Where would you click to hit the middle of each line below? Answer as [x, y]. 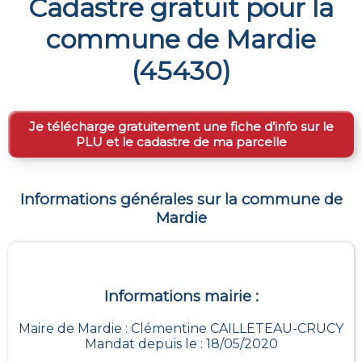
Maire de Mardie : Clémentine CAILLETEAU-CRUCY [181, 328]
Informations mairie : [181, 296]
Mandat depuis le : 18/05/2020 [181, 343]
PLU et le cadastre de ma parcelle [181, 142]
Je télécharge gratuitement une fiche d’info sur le [181, 127]
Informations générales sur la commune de [181, 200]
